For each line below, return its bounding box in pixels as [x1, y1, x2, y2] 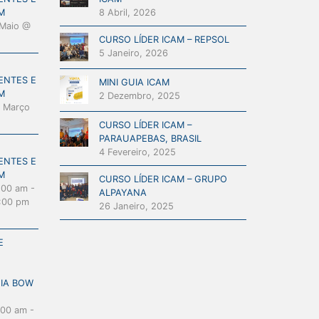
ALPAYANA [98, 187, 147, 198]
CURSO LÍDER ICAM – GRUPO [98, 174, 227, 184]
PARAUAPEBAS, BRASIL [98, 133, 202, 144]
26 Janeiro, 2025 [98, 201, 174, 211]
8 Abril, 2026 [98, 7, 156, 18]
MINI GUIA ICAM [98, 77, 169, 88]
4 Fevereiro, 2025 [98, 147, 176, 157]
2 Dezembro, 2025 [98, 90, 180, 101]
